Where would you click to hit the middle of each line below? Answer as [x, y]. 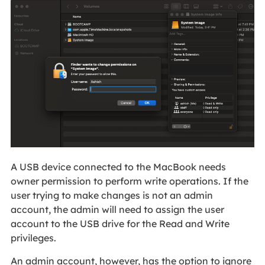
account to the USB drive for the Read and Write [120, 223]
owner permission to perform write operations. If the [129, 181]
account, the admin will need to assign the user [117, 209]
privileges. [34, 237]
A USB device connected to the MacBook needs [118, 167]
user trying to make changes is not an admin [112, 195]
